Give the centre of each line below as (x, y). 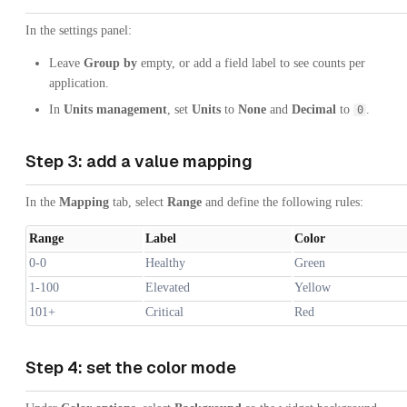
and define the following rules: (283, 202)
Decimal (314, 109)
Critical (164, 312)
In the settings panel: (79, 30)
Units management (115, 109)
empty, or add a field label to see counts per (251, 63)
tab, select (138, 202)
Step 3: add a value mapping (139, 161)
